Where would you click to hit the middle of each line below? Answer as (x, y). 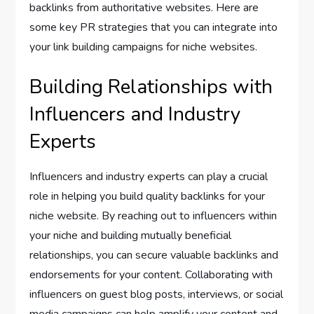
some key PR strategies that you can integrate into (154, 27)
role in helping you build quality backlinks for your (148, 196)
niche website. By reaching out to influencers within (153, 216)
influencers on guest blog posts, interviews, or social (157, 294)
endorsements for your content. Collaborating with (151, 274)
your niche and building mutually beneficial (131, 235)
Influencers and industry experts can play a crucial (149, 176)
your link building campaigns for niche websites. (144, 47)
